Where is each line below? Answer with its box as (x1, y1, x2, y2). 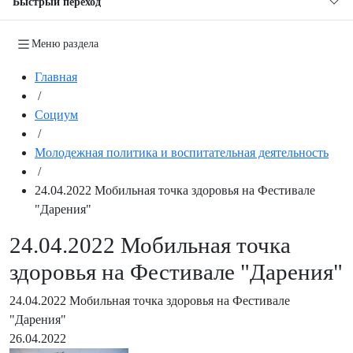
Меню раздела (32, 37, 98, 50)
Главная (35, 69, 77, 84)
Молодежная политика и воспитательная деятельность (35, 145, 329, 159)
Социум (35, 107, 78, 121)
